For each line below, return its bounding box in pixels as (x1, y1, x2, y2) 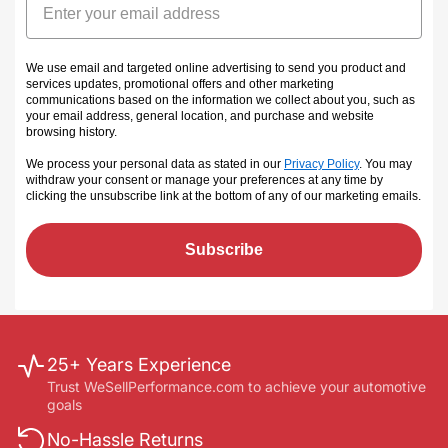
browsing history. (26, 124, 117, 139)
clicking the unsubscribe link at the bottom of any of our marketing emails (26, 188, 418, 203)
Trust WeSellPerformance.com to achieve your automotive (47, 378, 426, 396)
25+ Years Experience (47, 354, 231, 376)
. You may (359, 156, 412, 171)
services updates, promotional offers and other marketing (26, 76, 334, 91)
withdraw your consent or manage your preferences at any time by (26, 172, 383, 187)
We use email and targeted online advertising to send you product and (26, 60, 406, 75)
